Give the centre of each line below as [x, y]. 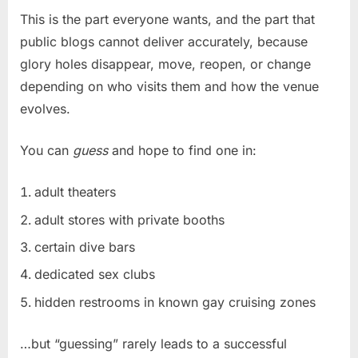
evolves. [45, 109]
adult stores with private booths [129, 219]
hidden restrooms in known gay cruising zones [175, 302]
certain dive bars [85, 247]
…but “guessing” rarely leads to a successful [153, 343]
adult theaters [75, 192]
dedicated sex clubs [95, 274]
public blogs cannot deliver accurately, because [164, 42]
